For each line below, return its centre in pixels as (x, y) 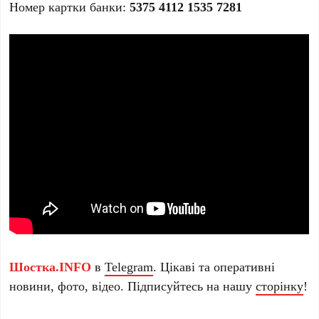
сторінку (280, 285)
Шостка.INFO (51, 266)
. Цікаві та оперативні (214, 266)
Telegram (129, 266)
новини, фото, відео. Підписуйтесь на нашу (133, 285)
